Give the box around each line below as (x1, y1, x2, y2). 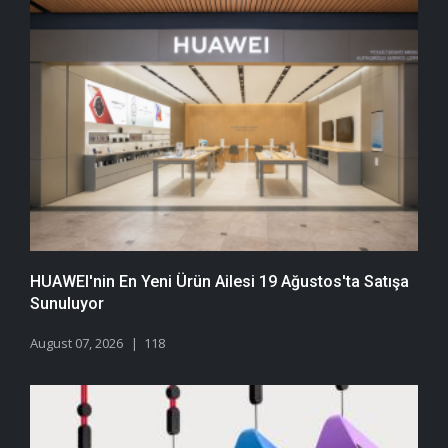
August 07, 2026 (30, 334, 123, 353)
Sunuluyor (30, 294, 104, 314)
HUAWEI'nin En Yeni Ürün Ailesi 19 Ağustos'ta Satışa (30, 272, 409, 292)
